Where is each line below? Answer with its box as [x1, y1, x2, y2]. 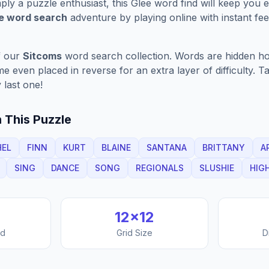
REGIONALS [136, 163, 184, 173]
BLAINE [101, 142, 131, 153]
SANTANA [147, 142, 187, 153]
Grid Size [116, 228, 153, 238]
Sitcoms [23, 50, 62, 62]
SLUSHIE [199, 163, 234, 173]
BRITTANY [202, 142, 245, 153]
